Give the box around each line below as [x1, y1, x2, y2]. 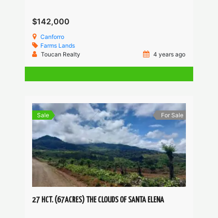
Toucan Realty [41, 50, 81, 58]
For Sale [161, 111, 183, 119]
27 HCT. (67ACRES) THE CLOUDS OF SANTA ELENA [32, 196, 164, 204]
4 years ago [152, 50, 186, 58]
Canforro [40, 33, 65, 40]
